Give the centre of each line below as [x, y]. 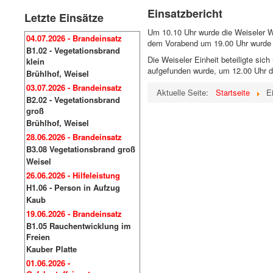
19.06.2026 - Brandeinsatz [74, 214]
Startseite [233, 92]
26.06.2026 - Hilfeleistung [73, 175]
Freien [38, 237]
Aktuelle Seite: [185, 92]
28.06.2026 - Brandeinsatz [74, 137]
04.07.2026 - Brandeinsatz [74, 38]
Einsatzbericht [185, 13]
